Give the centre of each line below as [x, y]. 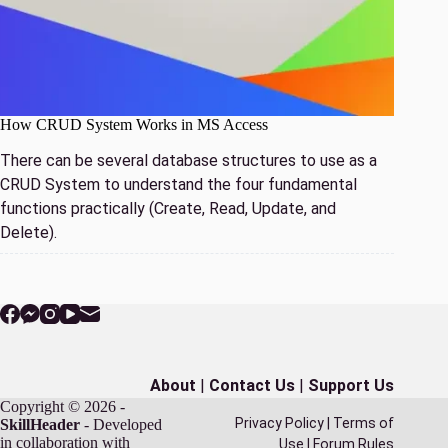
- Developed [121, 425]
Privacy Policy [280, 423]
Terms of [364, 423]
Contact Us [252, 386]
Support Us [351, 386]
